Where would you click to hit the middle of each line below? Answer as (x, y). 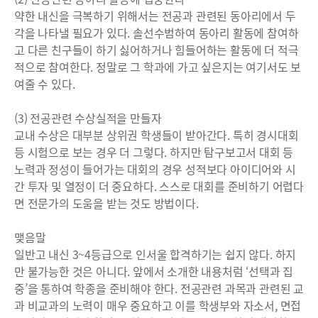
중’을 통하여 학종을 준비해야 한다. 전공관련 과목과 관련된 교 (159, 288)
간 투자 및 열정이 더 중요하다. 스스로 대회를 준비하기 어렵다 (159, 186)
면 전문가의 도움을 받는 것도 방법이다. (106, 203)
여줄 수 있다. (45, 84)
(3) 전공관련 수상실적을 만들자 (88, 118)
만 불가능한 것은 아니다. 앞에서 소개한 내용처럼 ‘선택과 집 (154, 271)
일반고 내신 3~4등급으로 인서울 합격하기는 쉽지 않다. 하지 (155, 254)
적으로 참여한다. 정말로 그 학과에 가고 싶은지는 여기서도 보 (158, 67)
